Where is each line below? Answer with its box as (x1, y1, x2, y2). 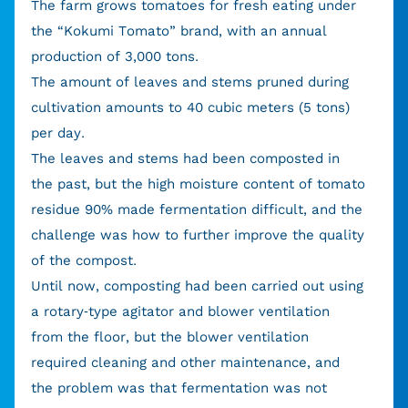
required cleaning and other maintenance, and (30, 354, 340, 372)
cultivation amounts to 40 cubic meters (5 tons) (30, 99, 350, 117)
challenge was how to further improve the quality (30, 227, 364, 244)
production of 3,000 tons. (30, 48, 199, 66)
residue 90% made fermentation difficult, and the (30, 201, 362, 219)
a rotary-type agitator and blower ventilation (30, 303, 330, 321)
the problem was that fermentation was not (30, 380, 327, 397)
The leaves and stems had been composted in (30, 150, 340, 168)
